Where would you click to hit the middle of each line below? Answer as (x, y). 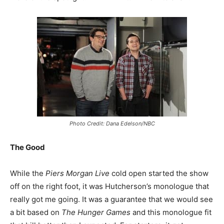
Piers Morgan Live (77, 173)
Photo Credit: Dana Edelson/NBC (112, 123)
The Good (27, 147)
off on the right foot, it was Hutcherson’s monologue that (109, 186)
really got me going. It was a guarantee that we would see (111, 199)
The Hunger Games (96, 212)
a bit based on (36, 212)
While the (28, 173)
